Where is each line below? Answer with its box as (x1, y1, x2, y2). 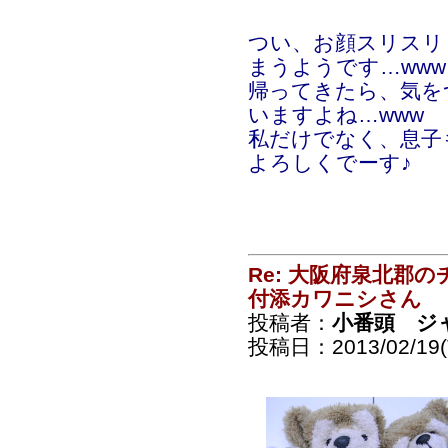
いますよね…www (248, 103, 424, 126)
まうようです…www (248, 55, 446, 78)
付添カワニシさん (248, 287, 422, 310)
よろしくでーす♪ (248, 151, 412, 174)
